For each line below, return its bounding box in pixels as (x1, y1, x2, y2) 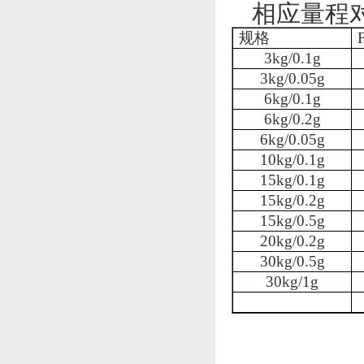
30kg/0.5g (259, 253, 325, 270)
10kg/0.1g (259, 151, 325, 168)
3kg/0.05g (259, 70, 325, 87)
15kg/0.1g (259, 171, 325, 188)
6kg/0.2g (263, 110, 321, 128)
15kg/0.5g (259, 212, 325, 229)
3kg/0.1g (263, 50, 321, 67)
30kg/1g (266, 273, 318, 290)
